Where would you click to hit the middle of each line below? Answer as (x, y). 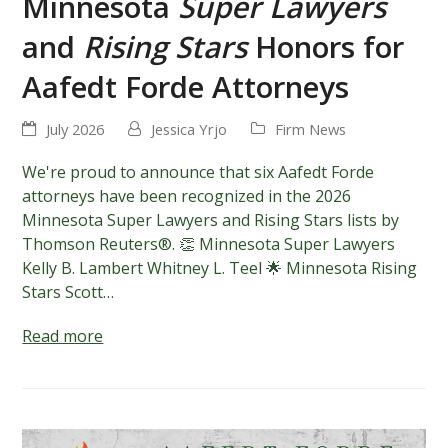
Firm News (311, 128)
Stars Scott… (68, 291)
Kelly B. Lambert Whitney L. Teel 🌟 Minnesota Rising (220, 267)
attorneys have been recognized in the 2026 (187, 195)
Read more (63, 335)
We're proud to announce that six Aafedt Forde (198, 171)
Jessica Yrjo (189, 128)
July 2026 (75, 128)
